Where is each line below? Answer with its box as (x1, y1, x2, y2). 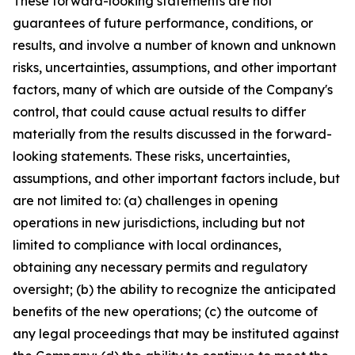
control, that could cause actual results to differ (13, 104, 306, 120)
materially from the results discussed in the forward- (13, 126, 332, 142)
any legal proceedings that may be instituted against (13, 326, 339, 342)
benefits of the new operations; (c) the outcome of (13, 303, 318, 319)
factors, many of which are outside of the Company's (13, 82, 333, 97)
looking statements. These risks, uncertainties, (13, 148, 290, 164)
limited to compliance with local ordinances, (13, 237, 281, 253)
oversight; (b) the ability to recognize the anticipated (13, 281, 336, 297)
